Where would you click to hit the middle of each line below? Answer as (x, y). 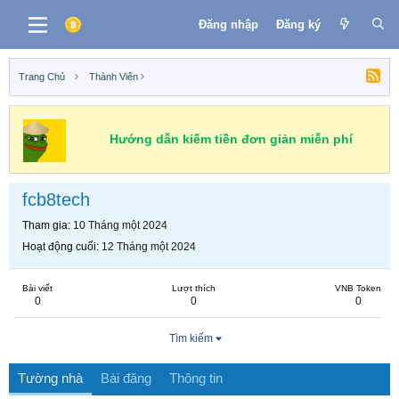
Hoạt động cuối (59, 247)
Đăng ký (298, 24)
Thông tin (196, 378)
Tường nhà (50, 378)
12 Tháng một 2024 (149, 247)
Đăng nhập (228, 24)
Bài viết (37, 288)
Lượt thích (194, 288)
